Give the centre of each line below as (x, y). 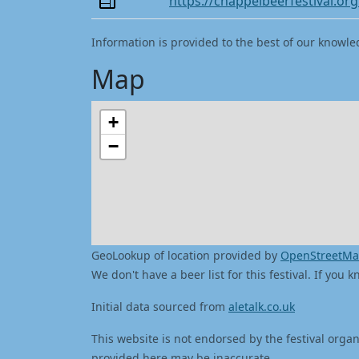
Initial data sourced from (160, 307)
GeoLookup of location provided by (186, 255)
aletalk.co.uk (262, 307)
